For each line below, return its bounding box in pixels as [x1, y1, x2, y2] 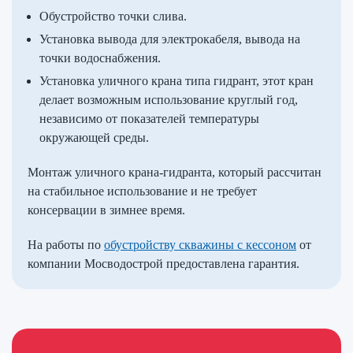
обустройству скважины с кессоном [104, 238, 296, 251]
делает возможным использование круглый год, [39, 93, 298, 106]
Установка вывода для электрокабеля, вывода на [39, 32, 300, 46]
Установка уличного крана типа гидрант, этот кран [39, 74, 314, 87]
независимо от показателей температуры [39, 112, 259, 125]
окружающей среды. [39, 131, 149, 144]
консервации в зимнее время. [28, 203, 185, 217]
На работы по [28, 238, 104, 251]
